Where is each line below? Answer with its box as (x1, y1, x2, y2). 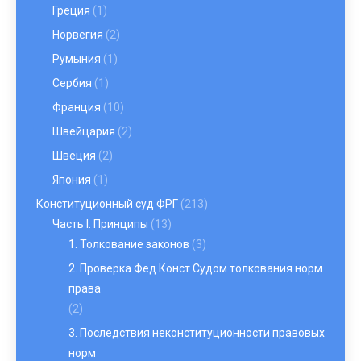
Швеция (52, 149, 96, 162)
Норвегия (52, 28, 103, 41)
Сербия (52, 77, 92, 89)
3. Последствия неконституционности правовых (68, 326, 325, 339)
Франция (52, 101, 101, 114)
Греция (52, 4, 90, 17)
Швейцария (52, 125, 115, 138)
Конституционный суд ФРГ (36, 197, 178, 210)
